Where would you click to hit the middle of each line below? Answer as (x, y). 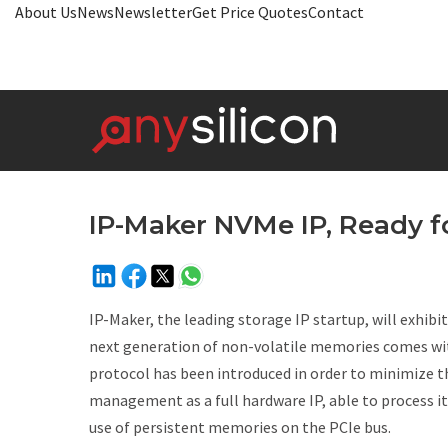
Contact (336, 12)
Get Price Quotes (250, 12)
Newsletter (153, 12)
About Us (46, 12)
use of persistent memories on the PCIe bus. (240, 427)
